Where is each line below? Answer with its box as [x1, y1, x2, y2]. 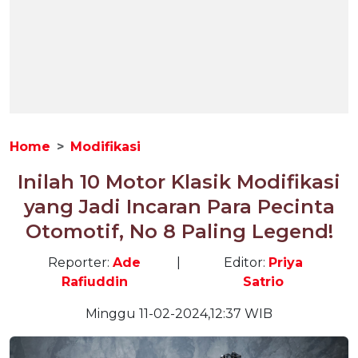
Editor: [224, 255, 269, 270]
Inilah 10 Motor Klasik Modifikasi [18, 170, 340, 193]
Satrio [243, 274, 284, 289]
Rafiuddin [61, 274, 128, 289]
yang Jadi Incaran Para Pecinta [23, 195, 335, 218]
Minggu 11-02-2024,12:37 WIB [86, 306, 272, 321]
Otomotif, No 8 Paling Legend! [25, 220, 333, 243]
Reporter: [48, 255, 113, 270]
